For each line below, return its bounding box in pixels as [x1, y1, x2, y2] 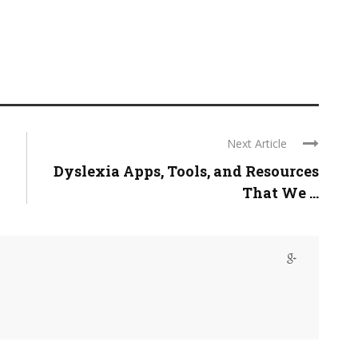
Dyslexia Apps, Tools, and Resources [54, 161, 319, 181]
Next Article [227, 136, 287, 152]
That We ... [242, 183, 319, 203]
